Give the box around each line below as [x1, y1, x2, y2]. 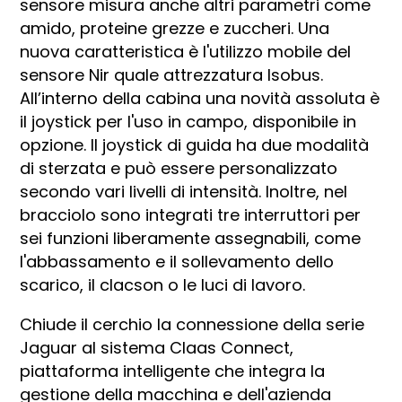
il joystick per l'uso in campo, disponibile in [20, 109, 357, 133]
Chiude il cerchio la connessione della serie [20, 312, 365, 336]
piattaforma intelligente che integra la [20, 359, 326, 382]
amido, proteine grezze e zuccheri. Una [20, 16, 330, 39]
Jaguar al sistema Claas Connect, [20, 336, 294, 359]
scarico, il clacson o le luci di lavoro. [20, 273, 306, 296]
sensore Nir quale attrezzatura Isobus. [20, 63, 324, 86]
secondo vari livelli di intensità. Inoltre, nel [20, 179, 348, 203]
